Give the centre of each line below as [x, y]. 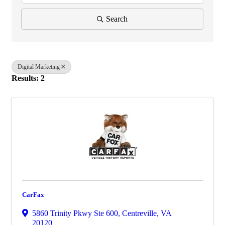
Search [117, 19]
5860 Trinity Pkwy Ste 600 [75, 213]
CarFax [33, 194]
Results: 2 [28, 78]
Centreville [139, 213]
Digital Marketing [39, 67]
